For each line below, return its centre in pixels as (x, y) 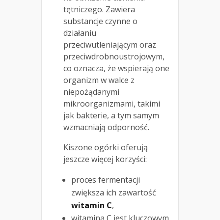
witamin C (92, 206)
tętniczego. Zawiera (99, 10)
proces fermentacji (106, 180)
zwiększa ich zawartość (114, 193)
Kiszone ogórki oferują (106, 148)
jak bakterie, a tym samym (111, 116)
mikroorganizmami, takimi (112, 104)
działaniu (80, 33)
